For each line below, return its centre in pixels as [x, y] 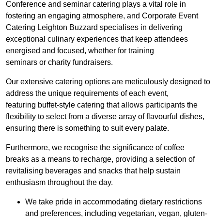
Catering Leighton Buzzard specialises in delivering [94, 28]
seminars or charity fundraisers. [59, 62]
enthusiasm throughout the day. [59, 183]
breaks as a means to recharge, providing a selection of [100, 159]
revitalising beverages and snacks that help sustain [93, 171]
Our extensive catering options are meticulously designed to [108, 82]
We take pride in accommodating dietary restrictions [114, 202]
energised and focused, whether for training [80, 51]
